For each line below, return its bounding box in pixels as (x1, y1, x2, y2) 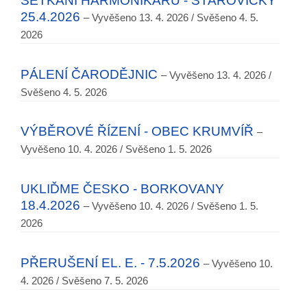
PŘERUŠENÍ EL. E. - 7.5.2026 (21, 255, 200, 270)
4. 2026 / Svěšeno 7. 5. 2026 (21, 274, 148, 286)
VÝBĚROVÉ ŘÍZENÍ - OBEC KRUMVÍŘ (21, 124, 254, 139)
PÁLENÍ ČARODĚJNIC (21, 66, 158, 82)
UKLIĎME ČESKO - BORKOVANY (21, 182, 224, 197)
